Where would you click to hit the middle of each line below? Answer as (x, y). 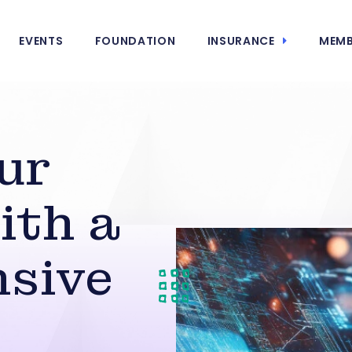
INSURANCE (241, 41)
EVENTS (41, 41)
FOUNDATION (135, 41)
